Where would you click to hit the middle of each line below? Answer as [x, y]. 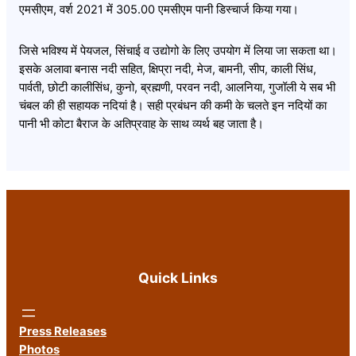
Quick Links [178, 278]
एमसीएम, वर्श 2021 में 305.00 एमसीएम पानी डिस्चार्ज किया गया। [159, 9]
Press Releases [63, 331]
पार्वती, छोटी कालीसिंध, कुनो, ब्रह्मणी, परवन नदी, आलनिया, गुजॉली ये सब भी [177, 87]
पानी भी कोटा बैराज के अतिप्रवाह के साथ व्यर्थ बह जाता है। [141, 124]
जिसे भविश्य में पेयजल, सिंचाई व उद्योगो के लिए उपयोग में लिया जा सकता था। [178, 50]
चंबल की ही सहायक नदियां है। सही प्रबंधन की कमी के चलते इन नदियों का [173, 105]
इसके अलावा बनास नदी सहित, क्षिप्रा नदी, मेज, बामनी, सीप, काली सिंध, [168, 69]
